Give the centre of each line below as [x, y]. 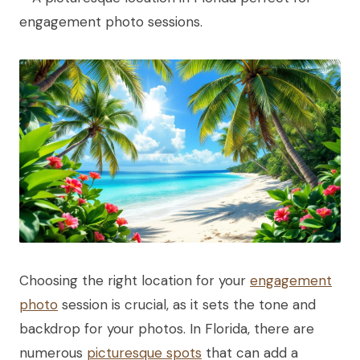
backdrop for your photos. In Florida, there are [167, 329]
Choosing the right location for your [135, 281]
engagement [291, 281]
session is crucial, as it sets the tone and [187, 305]
